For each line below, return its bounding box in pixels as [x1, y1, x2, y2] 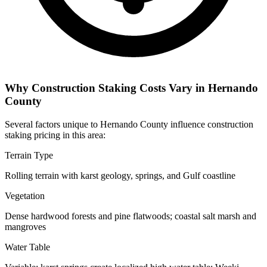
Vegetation [5, 190, 45, 201]
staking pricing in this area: [5, 129, 105, 140]
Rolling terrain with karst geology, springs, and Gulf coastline [5, 170, 235, 181]
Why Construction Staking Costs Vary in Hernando [5, 82, 258, 95]
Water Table [5, 241, 50, 252]
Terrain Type [5, 150, 53, 160]
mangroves [5, 221, 46, 232]
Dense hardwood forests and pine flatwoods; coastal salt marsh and [5, 210, 256, 221]
